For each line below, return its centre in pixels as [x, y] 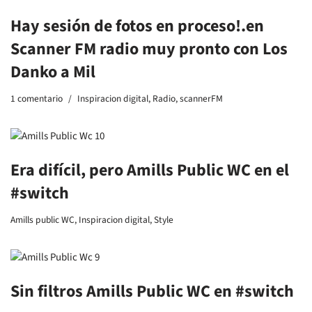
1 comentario [37, 99]
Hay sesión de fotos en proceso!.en [137, 26]
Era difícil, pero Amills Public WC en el [150, 170]
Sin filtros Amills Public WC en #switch [152, 291]
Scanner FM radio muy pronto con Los [149, 49]
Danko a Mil [53, 72]
